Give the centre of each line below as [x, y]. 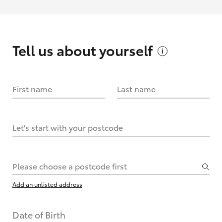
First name [32, 88]
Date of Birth [39, 215]
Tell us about [56, 50]
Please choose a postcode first [70, 166]
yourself [126, 50]
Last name [136, 88]
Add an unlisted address [47, 184]
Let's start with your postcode [68, 127]
